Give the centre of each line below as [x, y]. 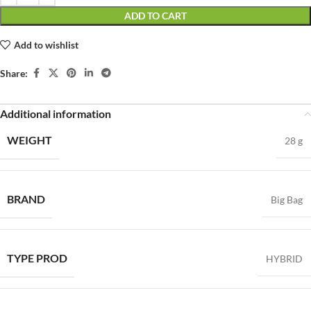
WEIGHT [30, 140]
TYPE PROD [37, 258]
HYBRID [284, 259]
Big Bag [287, 200]
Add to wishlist [46, 44]
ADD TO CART [155, 16]
